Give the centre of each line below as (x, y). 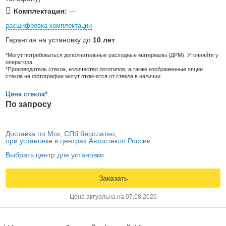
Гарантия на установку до (49, 40)
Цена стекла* (26, 94)
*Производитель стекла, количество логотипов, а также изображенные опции (104, 69)
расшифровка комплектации (49, 25)
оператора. (20, 62)
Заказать (113, 178)
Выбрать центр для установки (55, 155)
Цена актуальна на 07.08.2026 (113, 196)
